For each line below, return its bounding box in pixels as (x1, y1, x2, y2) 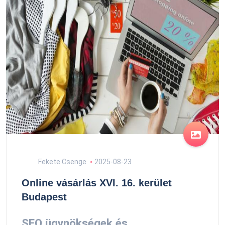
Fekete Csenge (37, 158, 86, 166)
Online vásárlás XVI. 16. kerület (22, 177, 172, 188)
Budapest (22, 191, 67, 202)
